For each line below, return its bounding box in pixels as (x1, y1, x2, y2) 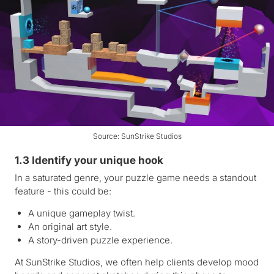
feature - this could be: (15, 185, 111, 197)
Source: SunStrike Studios (92, 131, 182, 141)
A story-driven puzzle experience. (28, 234, 172, 246)
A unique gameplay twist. (28, 207, 135, 219)
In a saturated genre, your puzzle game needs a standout (15, 171, 256, 183)
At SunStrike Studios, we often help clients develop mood (15, 256, 259, 268)
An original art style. (28, 220, 112, 232)
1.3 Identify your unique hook (15, 154, 163, 166)
